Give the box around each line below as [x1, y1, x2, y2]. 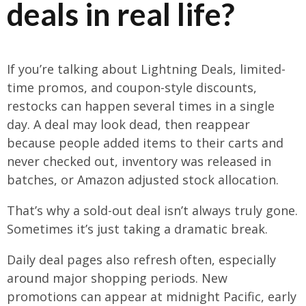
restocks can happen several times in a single [7, 97, 275, 114]
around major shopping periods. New [7, 269, 227, 286]
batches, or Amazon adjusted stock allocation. [7, 171, 279, 188]
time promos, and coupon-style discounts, [7, 79, 257, 96]
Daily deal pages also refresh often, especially [7, 251, 276, 268]
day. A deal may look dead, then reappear [7, 115, 250, 133]
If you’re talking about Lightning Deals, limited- [7, 60, 286, 77]
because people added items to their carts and [7, 134, 283, 151]
